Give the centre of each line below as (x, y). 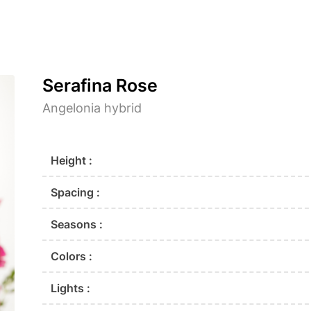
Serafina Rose (100, 86)
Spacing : (76, 193)
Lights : (71, 288)
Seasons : (77, 225)
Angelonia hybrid (92, 108)
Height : (72, 161)
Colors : (72, 257)
